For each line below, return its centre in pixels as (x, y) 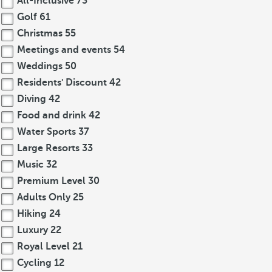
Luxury (32, 230)
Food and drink (52, 115)
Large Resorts (48, 148)
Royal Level (43, 246)
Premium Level (51, 181)
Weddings (40, 66)
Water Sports (46, 132)
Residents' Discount (62, 83)
